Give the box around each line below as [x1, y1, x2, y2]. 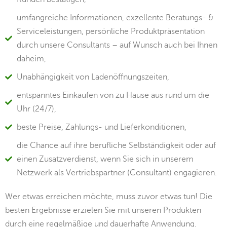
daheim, [16, 54, 46, 63]
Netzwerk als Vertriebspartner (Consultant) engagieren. [16, 168, 217, 177]
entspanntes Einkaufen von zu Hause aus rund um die [16, 90, 209, 100]
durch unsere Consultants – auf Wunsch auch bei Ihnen [16, 40, 217, 50]
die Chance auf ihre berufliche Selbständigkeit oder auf [16, 140, 216, 150]
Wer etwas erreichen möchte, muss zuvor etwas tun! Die [5, 192, 212, 201]
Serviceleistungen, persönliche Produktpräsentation [16, 26, 205, 36]
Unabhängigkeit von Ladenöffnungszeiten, [16, 72, 169, 82]
